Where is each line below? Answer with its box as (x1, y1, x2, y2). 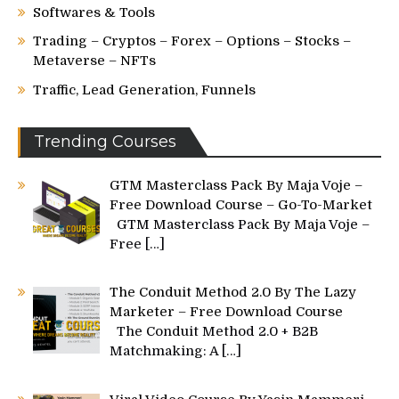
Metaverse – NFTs (33, 53, 156, 69)
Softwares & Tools (33, 4, 155, 21)
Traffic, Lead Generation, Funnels (33, 82, 256, 99)
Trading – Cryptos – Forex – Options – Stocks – (33, 33, 351, 50)
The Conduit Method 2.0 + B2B (110, 323, 319, 340)
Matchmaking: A (110, 343, 223, 360)
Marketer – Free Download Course (110, 304, 344, 321)
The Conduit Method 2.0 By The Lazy (110, 284, 357, 301)
